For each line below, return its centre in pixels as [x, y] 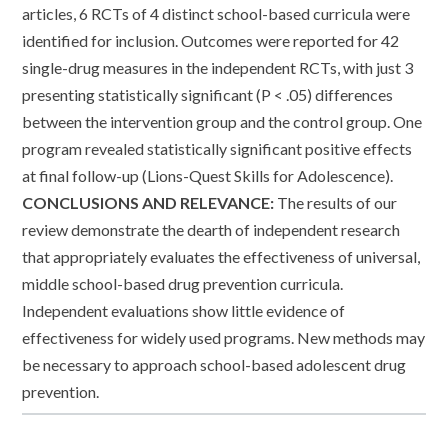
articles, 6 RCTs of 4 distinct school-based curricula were [216, 14]
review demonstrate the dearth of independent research [211, 230]
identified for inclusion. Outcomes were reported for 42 [211, 41]
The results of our [336, 203]
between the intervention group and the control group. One [222, 122]
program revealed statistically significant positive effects [217, 149]
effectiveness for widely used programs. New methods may [224, 338]
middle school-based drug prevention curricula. [183, 284]
